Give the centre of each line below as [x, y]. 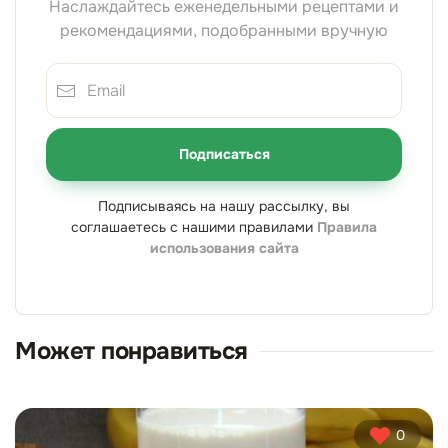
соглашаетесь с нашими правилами [194, 227]
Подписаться [224, 154]
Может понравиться [131, 351]
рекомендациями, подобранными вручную [224, 30]
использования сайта [224, 248]
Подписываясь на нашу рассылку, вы [224, 206]
